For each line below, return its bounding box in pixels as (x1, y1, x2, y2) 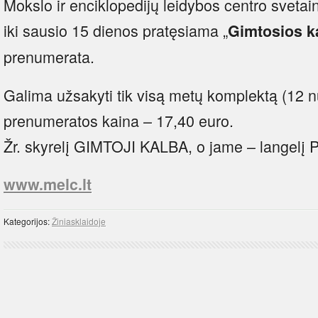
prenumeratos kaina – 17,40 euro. (4, 109, 234, 131)
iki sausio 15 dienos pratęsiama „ (4, 18, 228, 41)
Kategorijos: (4, 214, 52, 227)
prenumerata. (4, 45, 94, 67)
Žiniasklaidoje (52, 214, 106, 227)
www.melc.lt (4, 172, 92, 195)
